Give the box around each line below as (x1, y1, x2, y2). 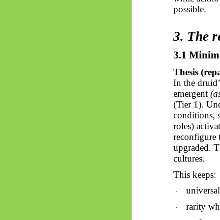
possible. (173, 3, 206, 14)
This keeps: (173, 169, 216, 180)
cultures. (173, 153, 205, 164)
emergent (173, 88, 210, 99)
